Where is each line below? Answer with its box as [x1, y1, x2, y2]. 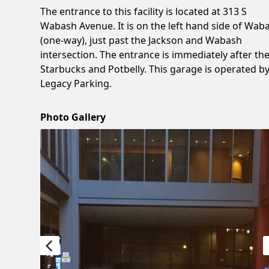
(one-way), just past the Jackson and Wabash [40, 33, 243, 47]
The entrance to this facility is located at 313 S [40, 4, 247, 18]
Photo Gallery [40, 110, 106, 124]
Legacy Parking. [40, 76, 112, 90]
